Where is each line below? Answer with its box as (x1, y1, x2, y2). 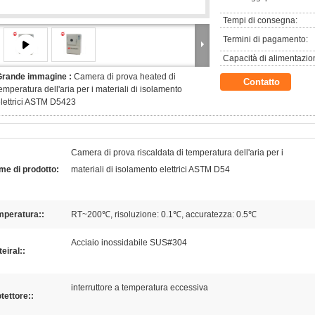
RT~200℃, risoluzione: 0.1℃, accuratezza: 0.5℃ (71, 210, 257, 219)
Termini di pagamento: (223, 34, 308, 44)
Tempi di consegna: (223, 15, 297, 25)
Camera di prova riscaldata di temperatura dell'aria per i (71, 148, 283, 157)
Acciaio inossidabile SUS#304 (71, 238, 187, 247)
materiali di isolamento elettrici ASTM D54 (71, 165, 230, 174)
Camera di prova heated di (74, 72, 176, 82)
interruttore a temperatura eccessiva (71, 283, 208, 292)
